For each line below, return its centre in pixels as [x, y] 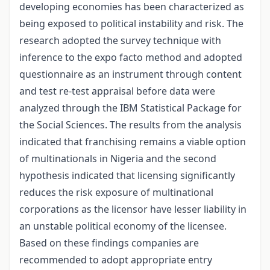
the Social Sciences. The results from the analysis [130, 125]
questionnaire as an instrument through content [130, 74]
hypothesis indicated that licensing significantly [127, 176]
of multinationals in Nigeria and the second [118, 159]
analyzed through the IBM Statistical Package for [130, 108]
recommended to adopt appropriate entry [116, 260]
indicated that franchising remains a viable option [133, 142]
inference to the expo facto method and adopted [131, 58]
